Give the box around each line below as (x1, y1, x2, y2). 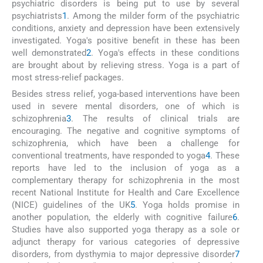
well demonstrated (12, 47, 87, 58)
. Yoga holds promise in (134, 199, 240, 210)
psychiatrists (12, 10, 62, 21)
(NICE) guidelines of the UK (12, 199, 130, 210)
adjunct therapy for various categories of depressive (12, 236, 240, 247)
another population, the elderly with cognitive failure (12, 211, 232, 222)
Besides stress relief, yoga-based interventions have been (12, 88, 240, 99)
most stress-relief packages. (12, 72, 124, 83)
